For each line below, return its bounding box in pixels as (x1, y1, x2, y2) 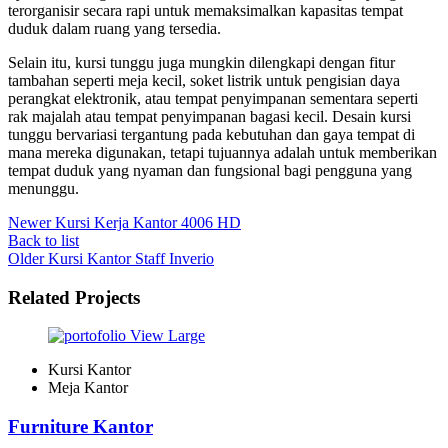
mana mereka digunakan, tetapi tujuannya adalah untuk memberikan (8, 144, 437, 161)
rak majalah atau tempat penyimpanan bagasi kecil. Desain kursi (8, 108, 411, 125)
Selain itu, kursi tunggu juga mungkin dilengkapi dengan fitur (8, 54, 395, 71)
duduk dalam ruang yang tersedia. (8, 20, 221, 37)
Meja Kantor (48, 379, 128, 397)
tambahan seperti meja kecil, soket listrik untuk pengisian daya (8, 72, 400, 89)
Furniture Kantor (8, 416, 153, 438)
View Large (130, 327, 205, 345)
